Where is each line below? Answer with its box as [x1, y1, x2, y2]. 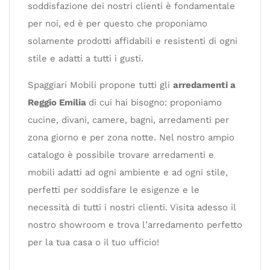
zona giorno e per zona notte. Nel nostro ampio [28, 132, 234, 143]
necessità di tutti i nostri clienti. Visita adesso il [28, 202, 236, 213]
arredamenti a [173, 80, 236, 90]
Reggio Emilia [28, 97, 89, 108]
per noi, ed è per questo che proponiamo [28, 18, 207, 29]
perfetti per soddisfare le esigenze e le [28, 184, 199, 195]
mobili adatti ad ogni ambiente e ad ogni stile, [28, 167, 228, 178]
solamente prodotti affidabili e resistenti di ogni [28, 36, 237, 46]
